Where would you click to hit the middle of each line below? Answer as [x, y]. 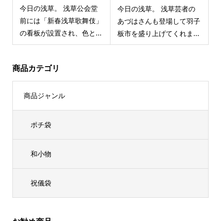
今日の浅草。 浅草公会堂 [58, 8]
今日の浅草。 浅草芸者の [156, 8]
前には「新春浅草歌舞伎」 [61, 21]
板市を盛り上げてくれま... [158, 33]
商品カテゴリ [36, 68]
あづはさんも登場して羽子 [159, 21]
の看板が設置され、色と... [60, 33]
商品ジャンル [44, 96]
